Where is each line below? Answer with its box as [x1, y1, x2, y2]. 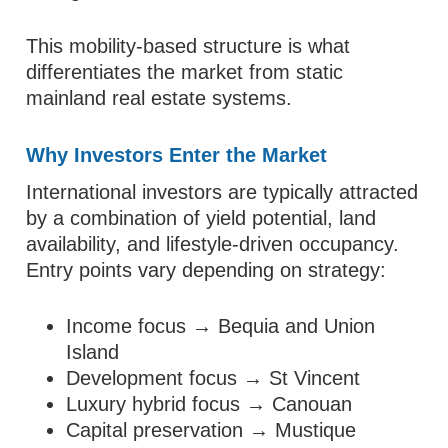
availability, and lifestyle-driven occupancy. [26, 233, 400, 255]
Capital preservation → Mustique [66, 419, 357, 441]
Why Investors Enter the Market [26, 144, 328, 166]
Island [66, 341, 120, 363]
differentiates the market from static [26, 61, 344, 83]
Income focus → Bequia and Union [66, 315, 376, 337]
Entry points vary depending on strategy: [26, 259, 387, 281]
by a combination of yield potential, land [26, 207, 377, 229]
